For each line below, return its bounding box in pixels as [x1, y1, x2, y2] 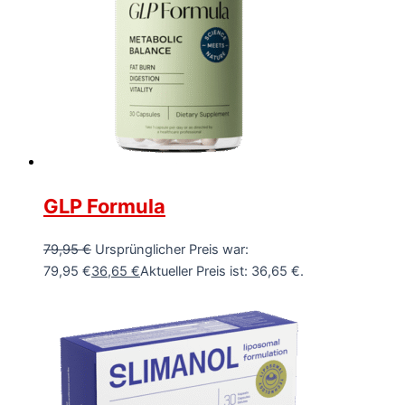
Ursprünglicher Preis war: [95, 240, 249, 258]
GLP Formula [43, 193, 165, 218]
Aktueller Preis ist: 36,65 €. [140, 262, 304, 279]
